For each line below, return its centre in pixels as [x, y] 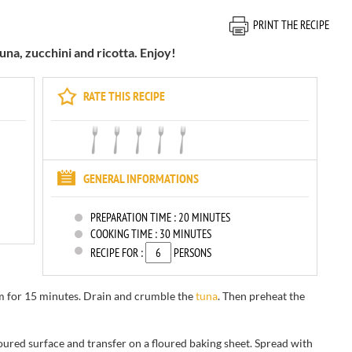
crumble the [164, 296]
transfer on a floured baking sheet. [170, 343]
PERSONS [191, 253]
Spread [271, 343]
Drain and [108, 296]
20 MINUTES [204, 217]
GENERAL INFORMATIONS [141, 178]
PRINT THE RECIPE [291, 25]
